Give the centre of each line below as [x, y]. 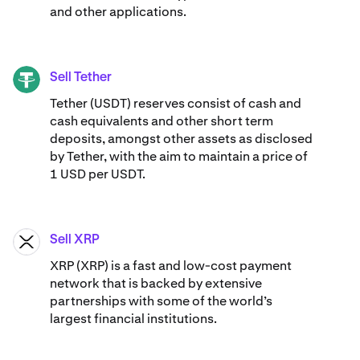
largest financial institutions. [133, 319]
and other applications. [118, 12]
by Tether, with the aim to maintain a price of [179, 157]
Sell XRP [75, 241]
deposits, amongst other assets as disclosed [181, 139]
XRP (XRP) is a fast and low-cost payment [171, 266]
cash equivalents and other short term [162, 121]
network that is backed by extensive [156, 284]
